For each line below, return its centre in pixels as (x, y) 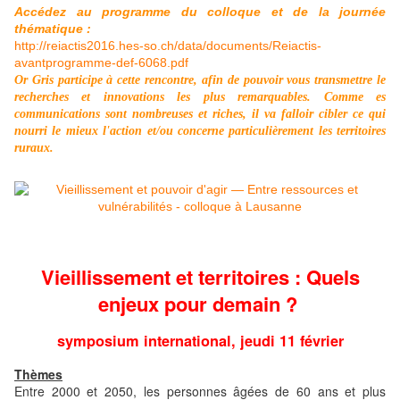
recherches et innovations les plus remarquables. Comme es (200, 96)
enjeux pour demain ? (200, 303)
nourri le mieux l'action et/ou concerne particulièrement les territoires (200, 130)
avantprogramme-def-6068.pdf (101, 62)
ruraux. (34, 147)
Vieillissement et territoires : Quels (200, 276)
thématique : (53, 28)
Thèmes (38, 374)
